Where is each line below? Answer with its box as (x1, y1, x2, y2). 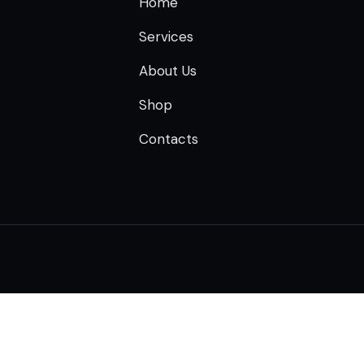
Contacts (138, 130, 198, 149)
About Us (138, 62, 197, 80)
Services (138, 28, 193, 46)
